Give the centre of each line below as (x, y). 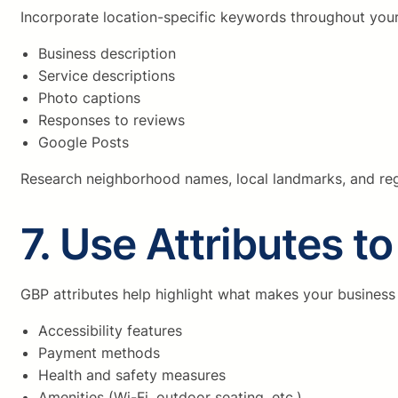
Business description (107, 54)
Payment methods (99, 353)
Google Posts (84, 143)
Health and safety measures (132, 375)
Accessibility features (110, 331)
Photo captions (89, 98)
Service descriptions (107, 76)
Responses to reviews (111, 120)
